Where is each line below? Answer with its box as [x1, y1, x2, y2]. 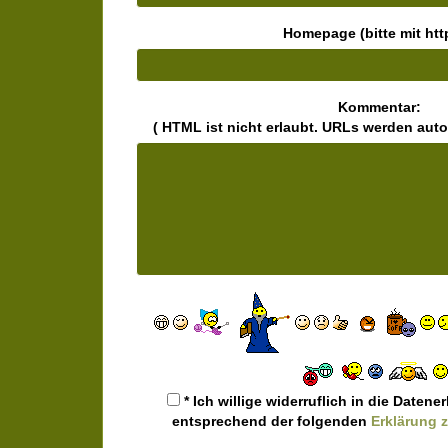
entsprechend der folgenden [171, 413, 371, 429]
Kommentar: [338, 99, 421, 115]
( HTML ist [152, 119, 227, 135]
